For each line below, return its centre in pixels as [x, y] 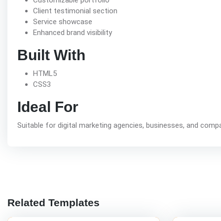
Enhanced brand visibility [73, 33]
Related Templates [54, 203]
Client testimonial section [75, 11]
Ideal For [48, 107]
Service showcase [63, 22]
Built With [51, 55]
